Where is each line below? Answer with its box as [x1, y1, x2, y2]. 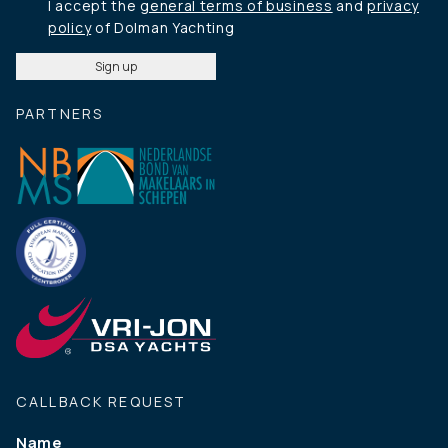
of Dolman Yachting [91, 18, 235, 38]
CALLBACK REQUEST [16, 391, 187, 411]
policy [48, 18, 92, 38]
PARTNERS [16, 104, 104, 124]
